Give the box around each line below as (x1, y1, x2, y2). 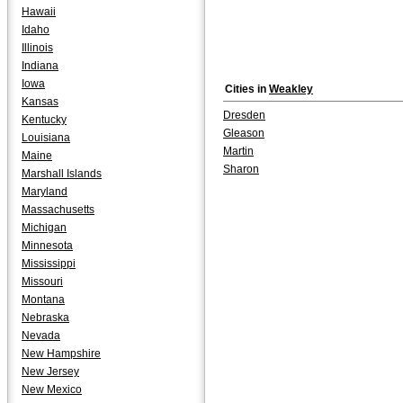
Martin (223, 145, 254, 157)
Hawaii (22, 5, 56, 18)
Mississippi (22, 257, 76, 270)
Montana (22, 293, 65, 306)
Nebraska (22, 311, 69, 324)
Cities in (225, 83, 269, 95)
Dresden (223, 109, 265, 121)
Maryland (22, 185, 67, 198)
